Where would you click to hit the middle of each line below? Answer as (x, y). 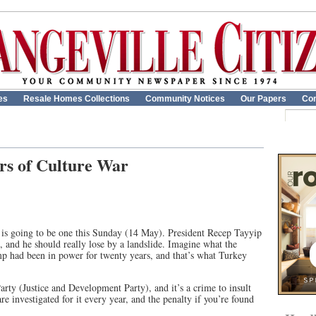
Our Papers (263, 99)
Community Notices (185, 99)
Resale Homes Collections (77, 99)
